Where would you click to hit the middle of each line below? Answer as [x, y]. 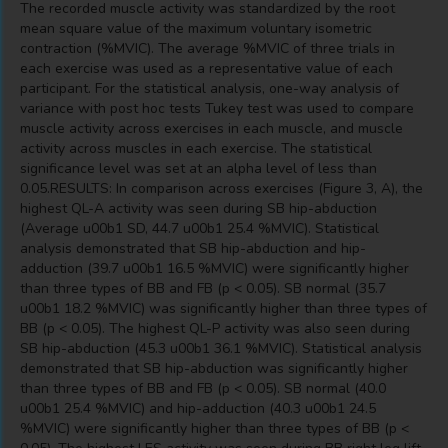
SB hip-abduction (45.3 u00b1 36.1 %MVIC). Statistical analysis [221, 348]
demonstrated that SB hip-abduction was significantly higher [214, 368]
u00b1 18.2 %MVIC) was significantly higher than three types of [223, 308]
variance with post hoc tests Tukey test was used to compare [217, 108]
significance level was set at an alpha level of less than [198, 168]
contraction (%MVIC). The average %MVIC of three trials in [207, 48]
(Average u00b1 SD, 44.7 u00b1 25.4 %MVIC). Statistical [199, 228]
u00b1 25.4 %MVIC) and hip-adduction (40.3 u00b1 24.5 [198, 408]
